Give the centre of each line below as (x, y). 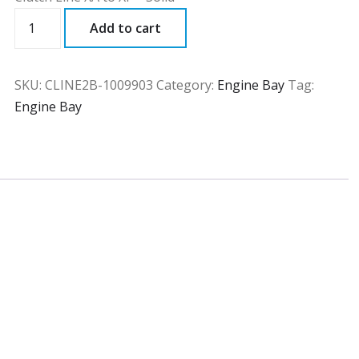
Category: (187, 85)
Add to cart (126, 28)
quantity (42, 39)
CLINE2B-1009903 (99, 85)
